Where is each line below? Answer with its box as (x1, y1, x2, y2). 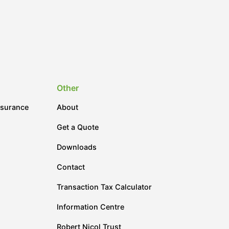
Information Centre (57, 202, 124, 211)
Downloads (57, 143, 97, 151)
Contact (57, 163, 85, 171)
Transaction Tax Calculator (57, 182, 152, 191)
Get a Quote (57, 123, 99, 131)
